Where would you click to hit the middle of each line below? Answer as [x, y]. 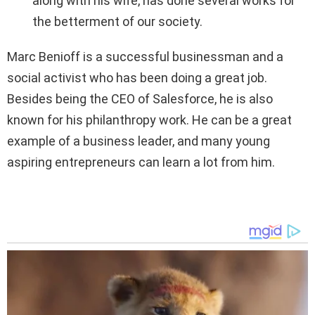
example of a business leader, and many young [139, 141]
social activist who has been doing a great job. [137, 78]
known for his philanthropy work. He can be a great [149, 120]
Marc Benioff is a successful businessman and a [145, 57]
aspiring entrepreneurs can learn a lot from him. [141, 162]
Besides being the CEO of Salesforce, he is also [140, 99]
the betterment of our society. [117, 22]
